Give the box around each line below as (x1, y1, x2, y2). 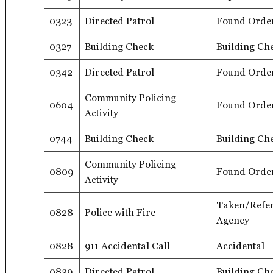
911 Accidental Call (85, 239, 170, 252)
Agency (216, 214, 249, 226)
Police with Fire (85, 206, 155, 218)
